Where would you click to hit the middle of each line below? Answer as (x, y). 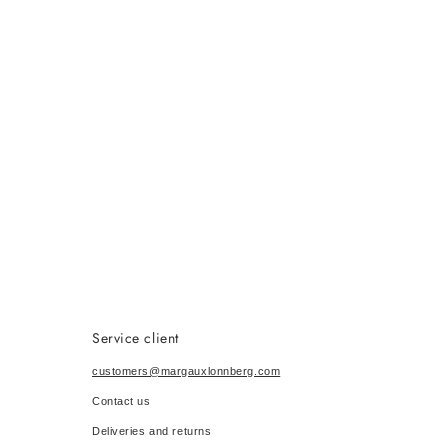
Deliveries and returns (152, 431)
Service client (135, 338)
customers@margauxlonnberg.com (186, 371)
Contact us (121, 401)
